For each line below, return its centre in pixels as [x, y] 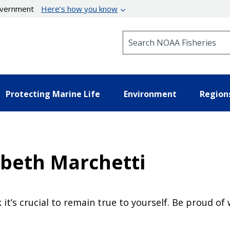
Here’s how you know [80, 9]
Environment [150, 94]
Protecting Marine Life [53, 94]
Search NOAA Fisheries [164, 35]
